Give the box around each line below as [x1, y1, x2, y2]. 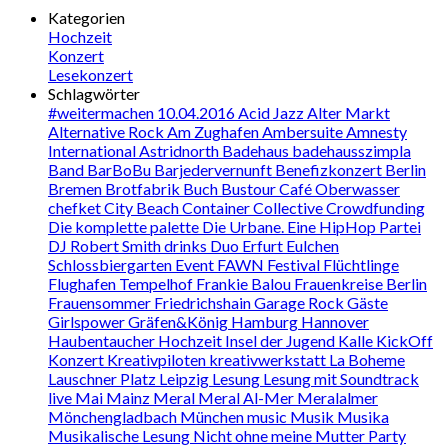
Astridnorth [139, 140, 222, 160]
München [180, 406, 247, 426]
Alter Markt [307, 102, 390, 122]
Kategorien [48, 7, 125, 27]
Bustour [221, 178, 279, 198]
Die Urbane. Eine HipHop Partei [202, 216, 421, 236]
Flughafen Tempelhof [48, 273, 196, 293]
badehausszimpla [292, 140, 411, 160]
